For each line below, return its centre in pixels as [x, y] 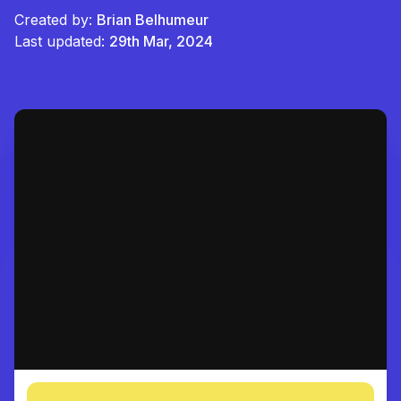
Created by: [55, 20]
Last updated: [60, 41]
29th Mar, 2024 [161, 41]
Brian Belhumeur [153, 20]
